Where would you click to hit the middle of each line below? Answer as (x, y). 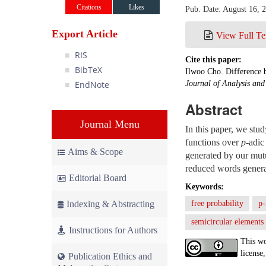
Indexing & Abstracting (110, 204)
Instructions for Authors (113, 230)
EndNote (92, 85)
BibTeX (88, 70)
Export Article (85, 34)
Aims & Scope (95, 152)
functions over (213, 142)
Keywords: (205, 187)
